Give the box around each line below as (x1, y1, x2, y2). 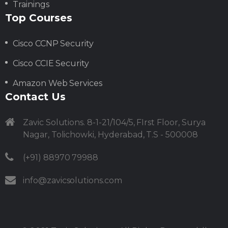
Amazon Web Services (13, 78, 103, 89)
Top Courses (5, 12, 72, 24)
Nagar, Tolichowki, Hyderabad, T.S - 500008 (23, 130, 198, 140)
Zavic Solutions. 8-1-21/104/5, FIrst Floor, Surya (23, 118, 206, 128)
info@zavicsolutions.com (23, 176, 122, 186)
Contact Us (5, 91, 66, 103)
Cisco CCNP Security (13, 39, 94, 49)
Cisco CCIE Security (13, 59, 90, 69)
